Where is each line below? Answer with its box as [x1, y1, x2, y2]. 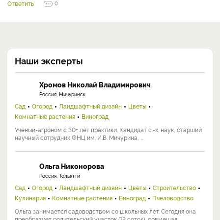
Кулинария [15, 193, 46, 202]
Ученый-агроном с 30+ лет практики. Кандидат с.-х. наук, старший [15, 125, 202, 134]
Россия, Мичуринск [39, 90, 85, 97]
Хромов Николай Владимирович [39, 79, 151, 89]
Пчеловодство [152, 193, 193, 202]
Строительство [153, 183, 196, 192]
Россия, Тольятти [39, 172, 80, 179]
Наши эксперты [15, 54, 83, 66]
